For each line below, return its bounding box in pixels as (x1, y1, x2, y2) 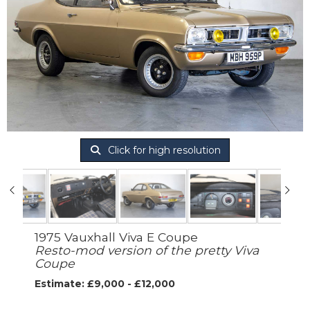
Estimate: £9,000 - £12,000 (35, 277, 175, 290)
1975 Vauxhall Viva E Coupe (35, 229, 198, 244)
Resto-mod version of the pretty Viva (35, 242, 259, 257)
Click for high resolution (104, 144, 221, 157)
